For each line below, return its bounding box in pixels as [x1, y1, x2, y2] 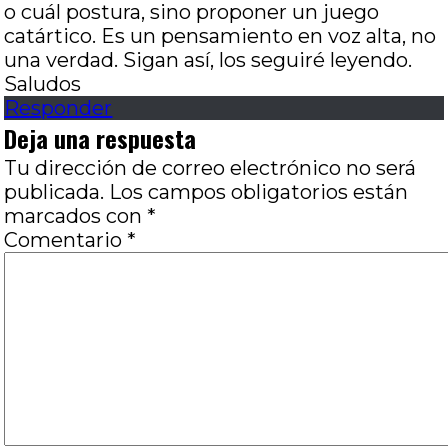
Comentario [4, 228, 128, 252]
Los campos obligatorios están [109, 180, 409, 204]
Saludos [4, 72, 82, 96]
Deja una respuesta [4, 120, 197, 156]
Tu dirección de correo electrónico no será [4, 156, 417, 180]
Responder [4, 96, 113, 120]
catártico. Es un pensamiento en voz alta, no [4, 24, 437, 48]
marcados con [4, 204, 148, 228]
